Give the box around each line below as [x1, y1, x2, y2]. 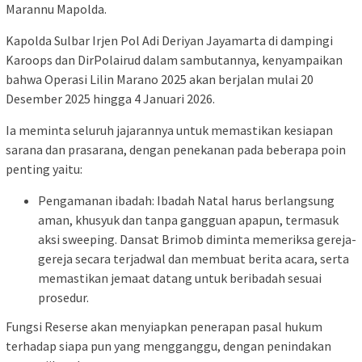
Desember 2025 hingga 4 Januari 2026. [6, 90, 215, 107]
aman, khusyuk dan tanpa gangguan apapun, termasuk [38, 212, 339, 229]
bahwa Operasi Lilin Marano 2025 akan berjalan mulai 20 [6, 71, 314, 88]
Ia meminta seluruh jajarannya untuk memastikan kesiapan [6, 122, 333, 139]
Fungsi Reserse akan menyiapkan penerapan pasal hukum [6, 318, 322, 335]
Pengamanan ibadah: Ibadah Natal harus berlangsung [38, 192, 335, 209]
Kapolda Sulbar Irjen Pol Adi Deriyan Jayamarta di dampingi [6, 32, 333, 49]
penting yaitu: [6, 161, 82, 178]
